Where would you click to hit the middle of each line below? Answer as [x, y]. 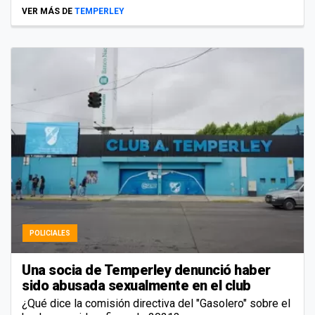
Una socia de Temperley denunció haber [146, 270]
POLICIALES [50, 233]
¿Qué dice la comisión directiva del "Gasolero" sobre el [156, 303]
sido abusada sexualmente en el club [138, 285]
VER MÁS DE [47, 12]
